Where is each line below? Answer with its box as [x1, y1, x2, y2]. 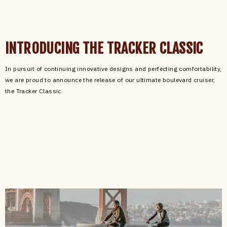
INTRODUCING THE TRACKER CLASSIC [5, 40, 203, 58]
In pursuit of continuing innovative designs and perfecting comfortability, [5, 65, 222, 73]
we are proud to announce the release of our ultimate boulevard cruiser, [5, 76, 215, 84]
